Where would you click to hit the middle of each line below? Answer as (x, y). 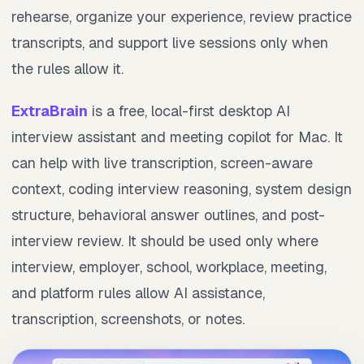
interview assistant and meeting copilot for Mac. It (177, 136)
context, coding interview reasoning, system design (182, 188)
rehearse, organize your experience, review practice (182, 16)
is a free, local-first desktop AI (189, 110)
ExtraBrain (50, 110)
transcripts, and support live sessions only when (170, 42)
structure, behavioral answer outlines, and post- (168, 214)
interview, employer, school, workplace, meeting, (169, 266)
